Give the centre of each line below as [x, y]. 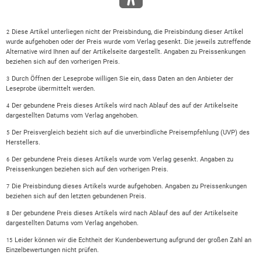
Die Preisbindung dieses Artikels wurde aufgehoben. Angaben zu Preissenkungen [129, 187]
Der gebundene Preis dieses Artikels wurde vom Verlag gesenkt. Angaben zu [122, 160]
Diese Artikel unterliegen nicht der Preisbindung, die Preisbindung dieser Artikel [127, 32]
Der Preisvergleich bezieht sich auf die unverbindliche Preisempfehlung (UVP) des [130, 133]
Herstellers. [23, 143]
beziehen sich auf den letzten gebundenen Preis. [76, 196]
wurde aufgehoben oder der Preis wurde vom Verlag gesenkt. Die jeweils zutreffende [128, 42]
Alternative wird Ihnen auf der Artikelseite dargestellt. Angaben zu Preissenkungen [125, 52]
